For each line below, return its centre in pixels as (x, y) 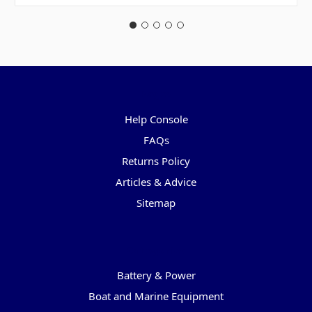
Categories (156, 250)
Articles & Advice (156, 181)
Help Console (156, 119)
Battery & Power (156, 275)
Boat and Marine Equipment (156, 296)
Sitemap (156, 202)
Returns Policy (156, 161)
